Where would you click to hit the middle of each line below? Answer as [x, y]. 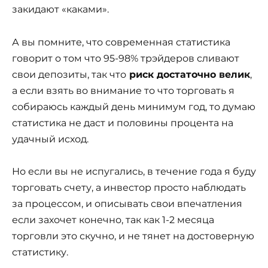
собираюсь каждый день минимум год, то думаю [134, 106]
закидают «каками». [60, 10]
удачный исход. [50, 139]
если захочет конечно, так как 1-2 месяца [113, 220]
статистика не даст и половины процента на [123, 123]
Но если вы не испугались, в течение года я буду [134, 171]
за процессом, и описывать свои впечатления [127, 203]
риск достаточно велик [188, 74]
